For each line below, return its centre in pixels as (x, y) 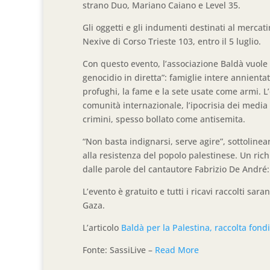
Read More (177, 250)
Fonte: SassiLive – (119, 250)
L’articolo (102, 227)
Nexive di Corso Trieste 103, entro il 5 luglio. (172, 41)
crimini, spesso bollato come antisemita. (164, 119)
